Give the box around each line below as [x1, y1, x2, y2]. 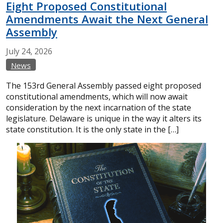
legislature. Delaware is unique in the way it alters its [6, 112, 202, 124]
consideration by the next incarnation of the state [6, 102, 191, 113]
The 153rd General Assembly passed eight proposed [6, 80, 201, 91]
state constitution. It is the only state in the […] [6, 123, 179, 135]
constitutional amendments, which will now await [6, 91, 188, 102]
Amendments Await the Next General [6, 11, 208, 26]
